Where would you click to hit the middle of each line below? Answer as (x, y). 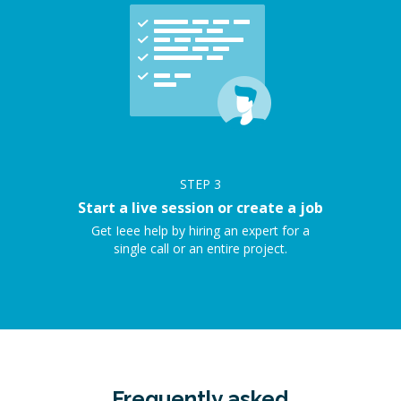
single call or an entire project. (200, 248)
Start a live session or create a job (200, 208)
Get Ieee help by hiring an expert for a (200, 230)
